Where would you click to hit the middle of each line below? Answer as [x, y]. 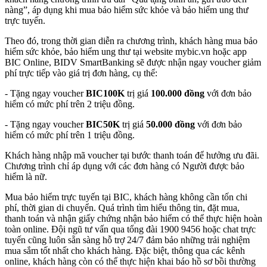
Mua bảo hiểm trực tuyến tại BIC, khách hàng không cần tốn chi [126, 197]
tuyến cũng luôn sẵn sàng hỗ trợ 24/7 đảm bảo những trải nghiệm [127, 240]
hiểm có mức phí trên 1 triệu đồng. [70, 135]
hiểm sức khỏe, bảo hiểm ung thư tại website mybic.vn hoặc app [126, 51]
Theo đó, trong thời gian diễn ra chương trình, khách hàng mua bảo [131, 41]
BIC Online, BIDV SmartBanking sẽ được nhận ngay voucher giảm [133, 62]
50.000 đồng [170, 124]
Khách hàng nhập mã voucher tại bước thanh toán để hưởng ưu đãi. [132, 155]
